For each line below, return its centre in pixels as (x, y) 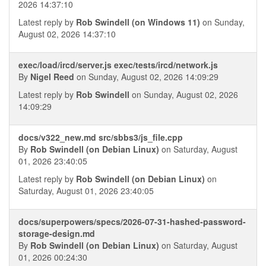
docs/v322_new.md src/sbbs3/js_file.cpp (101, 137)
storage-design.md (57, 233)
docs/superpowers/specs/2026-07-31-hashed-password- (132, 221)
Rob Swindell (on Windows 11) (138, 22)
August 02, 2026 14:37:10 (67, 34)
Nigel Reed (52, 77)
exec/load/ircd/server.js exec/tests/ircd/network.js (118, 65)
